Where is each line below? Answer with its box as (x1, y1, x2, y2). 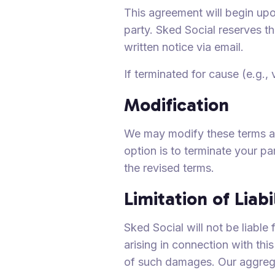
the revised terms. (124, 161, 214, 174)
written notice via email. (124, 40, 244, 53)
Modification (124, 93, 229, 116)
